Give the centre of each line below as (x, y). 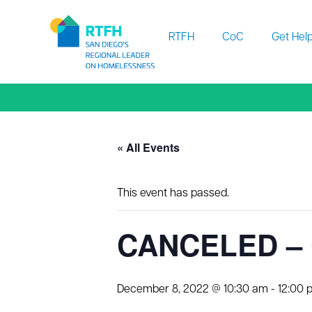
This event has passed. (173, 194)
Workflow (73, 8)
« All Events (148, 147)
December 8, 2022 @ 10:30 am (193, 290)
